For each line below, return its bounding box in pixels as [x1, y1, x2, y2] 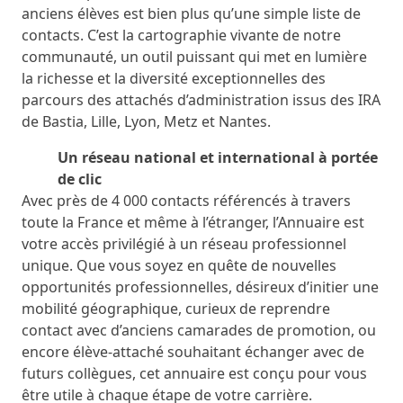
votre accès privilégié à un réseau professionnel [22, 234, 346, 254]
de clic [58, 169, 102, 189]
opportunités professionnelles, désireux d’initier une [22, 277, 379, 297]
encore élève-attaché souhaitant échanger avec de [22, 342, 364, 362]
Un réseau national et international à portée [58, 148, 378, 167]
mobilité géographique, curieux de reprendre [22, 299, 330, 318]
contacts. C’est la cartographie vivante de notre [22, 25, 341, 45]
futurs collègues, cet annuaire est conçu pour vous [22, 363, 367, 383]
